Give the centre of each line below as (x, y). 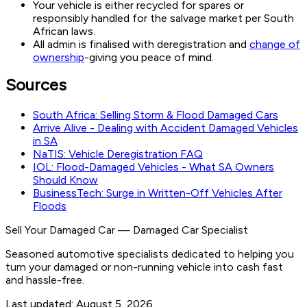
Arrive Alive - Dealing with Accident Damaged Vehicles (165, 127)
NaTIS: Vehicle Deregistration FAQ (118, 153)
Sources (36, 85)
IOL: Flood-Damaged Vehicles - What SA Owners (153, 167)
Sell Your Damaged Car (60, 230)
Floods (50, 206)
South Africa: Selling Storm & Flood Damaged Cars (156, 114)
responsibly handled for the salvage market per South (163, 19)
